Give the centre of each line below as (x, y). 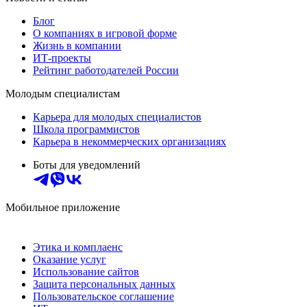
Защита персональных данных (104, 284)
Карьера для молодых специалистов (117, 116)
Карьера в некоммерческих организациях (130, 141)
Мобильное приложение (63, 207)
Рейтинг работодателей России (106, 70)
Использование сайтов (86, 271)
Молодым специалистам (63, 93)
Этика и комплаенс (78, 247)
